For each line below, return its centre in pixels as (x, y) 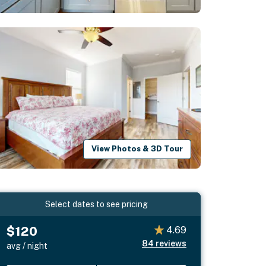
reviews (171, 243)
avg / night (27, 246)
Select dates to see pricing (97, 204)
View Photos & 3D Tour (137, 149)
